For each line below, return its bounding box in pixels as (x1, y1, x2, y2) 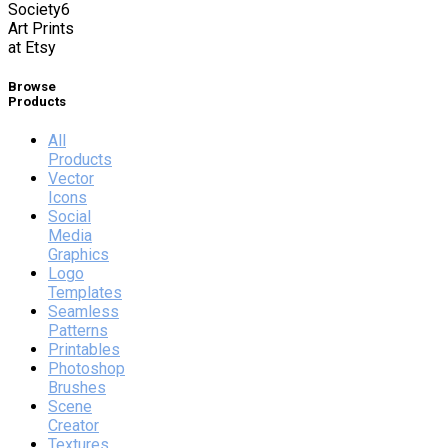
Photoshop (48, 359, 125, 379)
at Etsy (8, 37, 56, 57)
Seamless (48, 302, 119, 322)
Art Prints (8, 18, 74, 38)
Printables (48, 340, 120, 360)
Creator (48, 416, 99, 436)
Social (48, 207, 91, 227)
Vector (48, 169, 94, 189)
